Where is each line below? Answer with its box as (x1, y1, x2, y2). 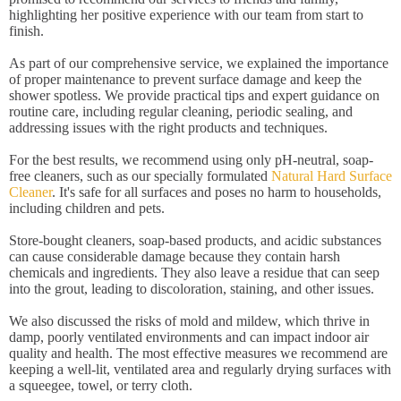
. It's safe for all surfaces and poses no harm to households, (52, 184, 381, 200)
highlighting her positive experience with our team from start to (9, 7, 363, 22)
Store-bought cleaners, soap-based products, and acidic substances (9, 233, 381, 248)
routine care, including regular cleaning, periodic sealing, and (9, 104, 353, 119)
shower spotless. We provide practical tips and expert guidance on (9, 88, 380, 103)
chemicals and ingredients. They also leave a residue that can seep (9, 265, 380, 280)
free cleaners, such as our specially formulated (9, 168, 271, 183)
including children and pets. (9, 200, 165, 216)
